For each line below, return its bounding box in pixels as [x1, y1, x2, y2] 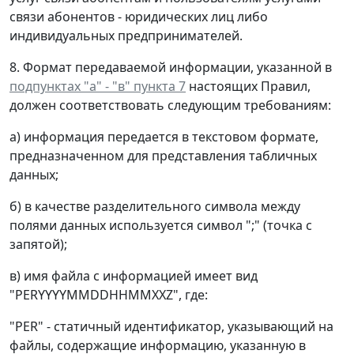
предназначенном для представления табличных [9, 147, 317, 165]
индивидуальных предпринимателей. [9, 27, 243, 45]
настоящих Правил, [186, 77, 311, 96]
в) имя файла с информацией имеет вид [9, 267, 258, 285]
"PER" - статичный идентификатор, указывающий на [9, 318, 333, 336]
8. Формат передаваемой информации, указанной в [9, 58, 332, 77]
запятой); [9, 235, 67, 254]
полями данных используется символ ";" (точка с [9, 217, 312, 235]
